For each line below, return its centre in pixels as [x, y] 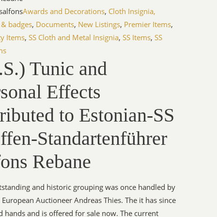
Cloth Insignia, [132, 11]
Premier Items [148, 24]
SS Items [137, 37]
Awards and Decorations [64, 11]
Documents [55, 24]
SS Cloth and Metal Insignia [74, 37]
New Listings [99, 24]
